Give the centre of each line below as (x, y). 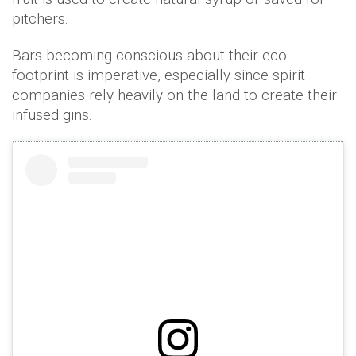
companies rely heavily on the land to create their (174, 95)
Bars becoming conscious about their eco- (151, 56)
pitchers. (40, 19)
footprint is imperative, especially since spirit (159, 75)
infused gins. (52, 115)
